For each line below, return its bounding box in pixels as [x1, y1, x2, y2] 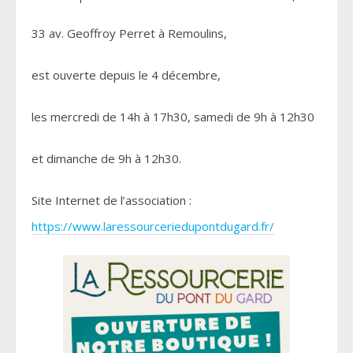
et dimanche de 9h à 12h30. [32, 150, 181, 167]
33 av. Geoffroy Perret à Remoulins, [32, 25, 227, 42]
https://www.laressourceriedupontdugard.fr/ [32, 218, 274, 235]
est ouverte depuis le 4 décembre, [32, 67, 221, 84]
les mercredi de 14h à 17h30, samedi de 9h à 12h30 [32, 109, 314, 125]
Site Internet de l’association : [32, 192, 191, 209]
